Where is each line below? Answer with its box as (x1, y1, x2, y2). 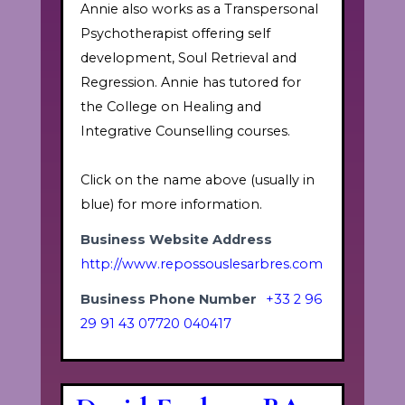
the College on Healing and (80, 99, 261, 116)
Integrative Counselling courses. (80, 123, 290, 140)
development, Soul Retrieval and (80, 50, 297, 67)
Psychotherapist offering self (80, 25, 270, 42)
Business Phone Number (80, 291, 257, 308)
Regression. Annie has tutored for (80, 74, 301, 91)
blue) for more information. (80, 196, 262, 213)
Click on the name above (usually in (80, 172, 315, 189)
